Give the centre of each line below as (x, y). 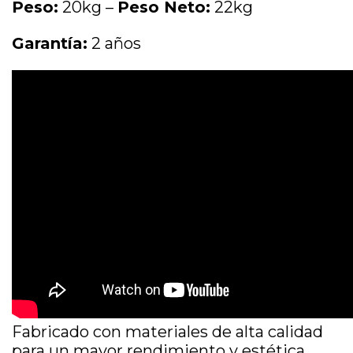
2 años (114, 43)
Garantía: (50, 43)
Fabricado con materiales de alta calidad (167, 332)
